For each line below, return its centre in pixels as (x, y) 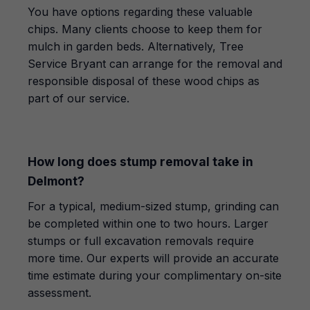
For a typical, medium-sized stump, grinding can (153, 206)
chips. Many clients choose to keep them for (145, 29)
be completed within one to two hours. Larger (148, 224)
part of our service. (79, 98)
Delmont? (56, 181)
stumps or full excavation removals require (141, 241)
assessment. (60, 293)
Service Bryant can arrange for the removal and (155, 64)
